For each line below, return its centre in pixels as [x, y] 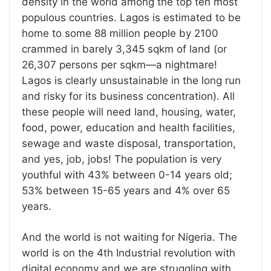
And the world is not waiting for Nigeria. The [129, 237]
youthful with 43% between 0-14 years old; [127, 175]
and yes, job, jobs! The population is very [122, 159]
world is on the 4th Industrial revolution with [129, 253]
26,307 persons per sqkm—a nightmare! [119, 64]
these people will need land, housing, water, [129, 112]
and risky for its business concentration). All [128, 96]
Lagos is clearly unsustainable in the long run [131, 80]
